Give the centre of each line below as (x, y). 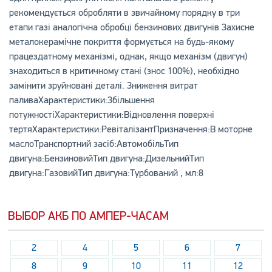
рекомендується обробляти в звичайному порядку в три (124, 13)
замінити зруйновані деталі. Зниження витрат (103, 86)
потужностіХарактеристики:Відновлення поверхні (111, 115)
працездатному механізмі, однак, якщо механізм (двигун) (128, 56)
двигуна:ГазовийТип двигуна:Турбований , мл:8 (106, 173)
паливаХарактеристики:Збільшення (82, 100)
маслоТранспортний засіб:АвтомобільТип (93, 144)
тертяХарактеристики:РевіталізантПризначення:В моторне (131, 129)
